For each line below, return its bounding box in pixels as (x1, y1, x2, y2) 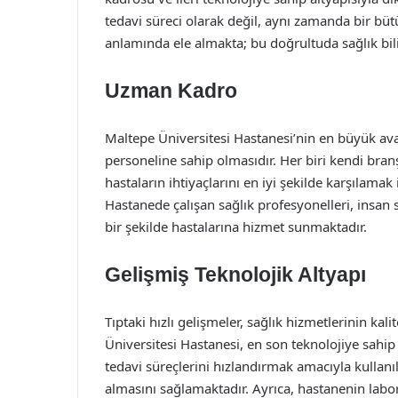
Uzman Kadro (105, 79, 237, 102)
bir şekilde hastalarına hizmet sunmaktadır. (105, 218, 367, 235)
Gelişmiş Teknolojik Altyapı (105, 263, 366, 286)
